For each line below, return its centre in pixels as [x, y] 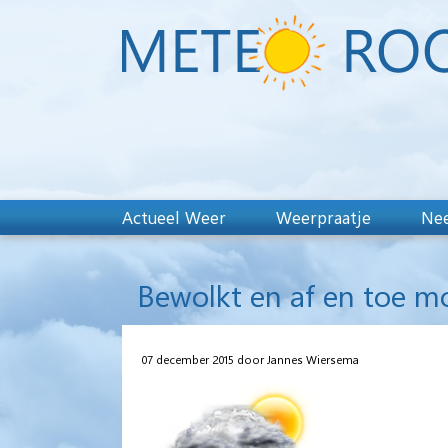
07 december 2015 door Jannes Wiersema [250, 358]
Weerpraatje [323, 217]
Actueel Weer [174, 217]
